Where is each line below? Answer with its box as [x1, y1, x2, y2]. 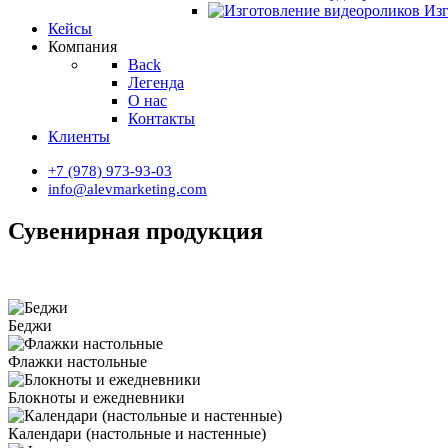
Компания [48, 38, 117, 55]
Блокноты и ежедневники [8, 388, 185, 406]
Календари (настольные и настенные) [8, 424, 266, 442]
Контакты [128, 110, 195, 127]
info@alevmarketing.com [48, 181, 207, 197]
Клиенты [48, 128, 110, 145]
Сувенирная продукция [8, 217, 263, 244]
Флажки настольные [8, 352, 147, 370]
